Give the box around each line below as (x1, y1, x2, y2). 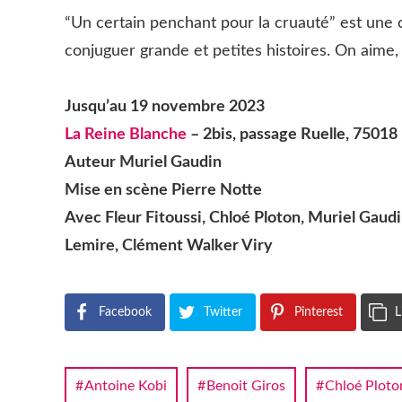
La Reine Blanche (65, 127, 190, 143)
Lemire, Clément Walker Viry (65, 238, 273, 254)
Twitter (204, 305, 242, 319)
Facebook (99, 305, 152, 319)
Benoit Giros (206, 378, 285, 393)
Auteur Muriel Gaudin (65, 154, 222, 170)
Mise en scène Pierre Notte (65, 182, 262, 198)
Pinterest (294, 305, 343, 319)
